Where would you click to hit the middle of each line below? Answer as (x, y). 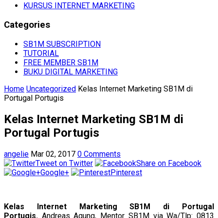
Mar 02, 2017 (53, 154)
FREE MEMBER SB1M (61, 62)
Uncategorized (51, 89)
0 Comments (99, 154)
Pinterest (126, 172)
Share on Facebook (169, 163)
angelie (16, 154)
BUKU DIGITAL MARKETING (71, 72)
